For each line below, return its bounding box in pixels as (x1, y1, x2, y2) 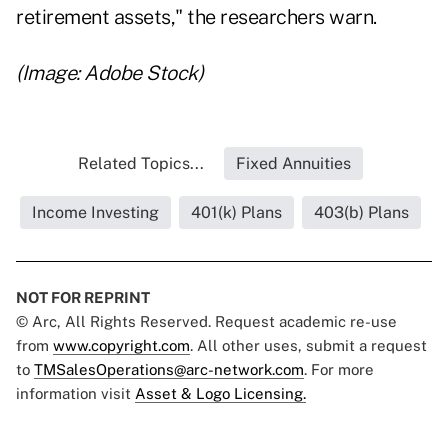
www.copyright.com (53, 337, 190, 355)
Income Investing (31, 203, 159, 223)
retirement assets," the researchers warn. (16, 5, 377, 30)
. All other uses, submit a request (190, 337, 427, 355)
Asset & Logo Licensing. (135, 385, 306, 403)
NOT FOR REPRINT (16, 289, 150, 307)
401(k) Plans (190, 203, 282, 223)
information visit (16, 385, 135, 403)
